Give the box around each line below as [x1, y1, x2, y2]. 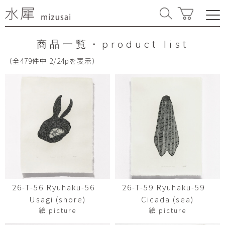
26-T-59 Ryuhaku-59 [122, 182, 213, 192]
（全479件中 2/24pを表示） [5, 56, 99, 66]
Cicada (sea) [141, 194, 194, 204]
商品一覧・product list [36, 38, 189, 50]
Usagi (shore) [29, 194, 86, 204]
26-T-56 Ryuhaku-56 [12, 182, 103, 192]
